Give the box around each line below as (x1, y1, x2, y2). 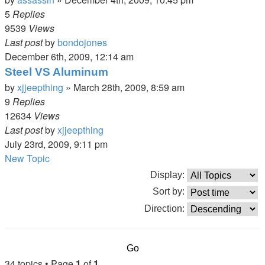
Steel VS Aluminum (5, 66, 108, 78)
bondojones (57, 35, 107, 49)
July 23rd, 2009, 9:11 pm (5, 137, 108, 151)
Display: (150, 170, 187, 180)
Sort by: (153, 186, 187, 197)
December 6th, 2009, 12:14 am (5, 50, 134, 63)
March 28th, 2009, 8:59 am (73, 80, 185, 94)
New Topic (5, 151, 50, 165)
